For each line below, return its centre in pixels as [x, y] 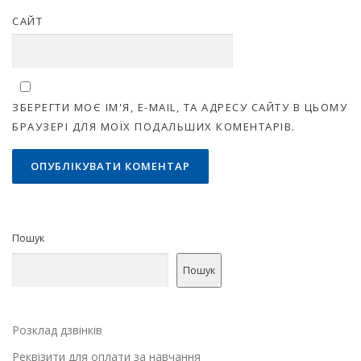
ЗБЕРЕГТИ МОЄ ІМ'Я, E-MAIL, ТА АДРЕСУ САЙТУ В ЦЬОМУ [180, 108]
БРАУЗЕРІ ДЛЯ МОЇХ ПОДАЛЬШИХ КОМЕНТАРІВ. [154, 127]
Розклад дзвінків [57, 330]
